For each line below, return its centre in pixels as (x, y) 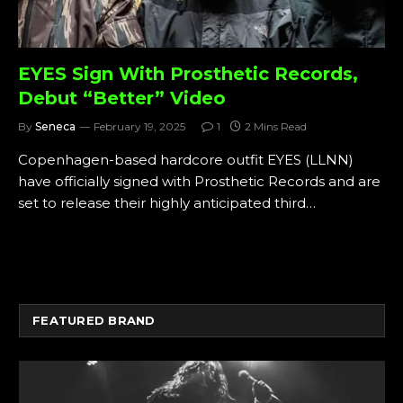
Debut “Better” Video (122, 98)
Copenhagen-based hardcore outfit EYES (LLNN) (186, 159)
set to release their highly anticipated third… (167, 202)
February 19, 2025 (139, 126)
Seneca (55, 126)
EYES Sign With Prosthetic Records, (188, 73)
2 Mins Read (276, 126)
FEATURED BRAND (94, 320)
